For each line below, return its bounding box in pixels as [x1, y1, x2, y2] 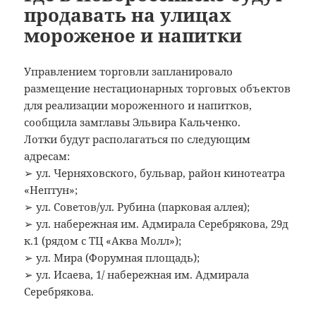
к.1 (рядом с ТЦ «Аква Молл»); [24, 233, 182, 248]
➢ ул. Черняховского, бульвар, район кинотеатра [24, 165, 286, 180]
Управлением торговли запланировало [24, 63, 233, 78]
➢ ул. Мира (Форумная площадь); [24, 250, 200, 265]
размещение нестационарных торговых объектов [24, 80, 291, 95]
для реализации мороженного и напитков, [24, 97, 253, 112]
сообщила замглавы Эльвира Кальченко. [24, 114, 241, 129]
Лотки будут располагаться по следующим [24, 131, 251, 146]
